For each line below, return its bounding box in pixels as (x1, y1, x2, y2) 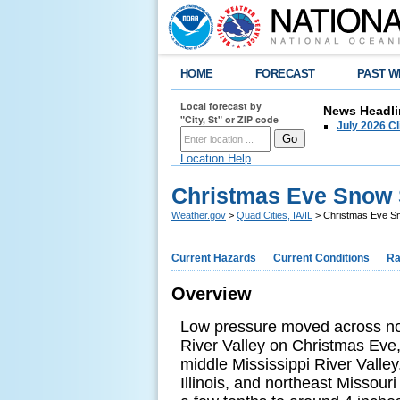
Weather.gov (171, 210, 226, 221)
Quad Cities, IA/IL (237, 210, 312, 221)
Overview (171, 284, 252, 304)
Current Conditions (273, 252, 370, 264)
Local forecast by (180, 99, 262, 112)
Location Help (180, 152, 251, 165)
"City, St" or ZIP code (180, 112, 279, 126)
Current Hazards (171, 252, 256, 264)
